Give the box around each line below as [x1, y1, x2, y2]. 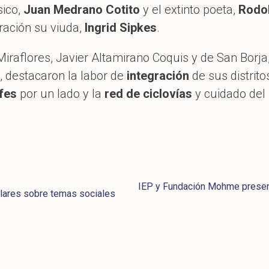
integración [127, 68, 189, 83]
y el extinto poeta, [140, 2, 238, 17]
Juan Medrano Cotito [23, 2, 140, 17]
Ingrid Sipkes [85, 20, 157, 35]
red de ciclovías [101, 86, 192, 101]
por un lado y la [17, 86, 101, 101]
